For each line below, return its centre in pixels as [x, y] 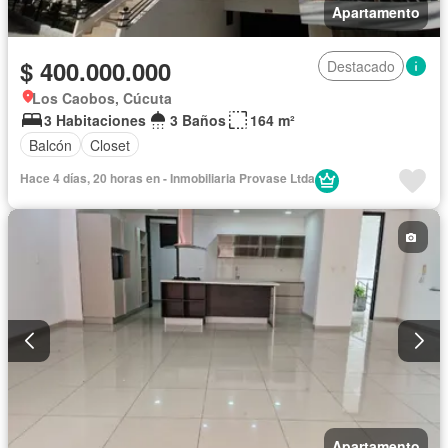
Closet [110, 144]
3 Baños [198, 120]
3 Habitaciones [95, 120]
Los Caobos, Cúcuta [102, 98]
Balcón [50, 144]
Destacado [361, 66]
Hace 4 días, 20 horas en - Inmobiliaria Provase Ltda [167, 178]
